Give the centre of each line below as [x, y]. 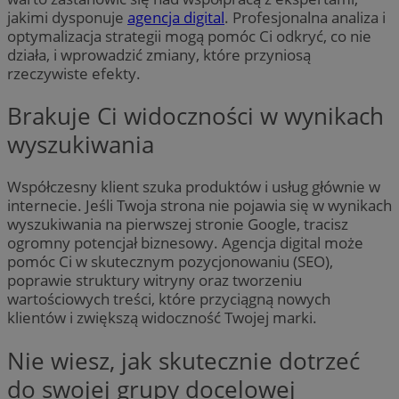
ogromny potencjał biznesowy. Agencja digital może [185, 243]
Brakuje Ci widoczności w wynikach [195, 115]
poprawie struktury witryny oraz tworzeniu [155, 281]
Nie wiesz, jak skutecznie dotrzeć [183, 360]
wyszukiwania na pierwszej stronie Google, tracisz [178, 224]
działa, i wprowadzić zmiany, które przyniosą [159, 54]
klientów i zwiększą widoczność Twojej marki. [162, 318]
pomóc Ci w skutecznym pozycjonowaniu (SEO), [170, 262]
